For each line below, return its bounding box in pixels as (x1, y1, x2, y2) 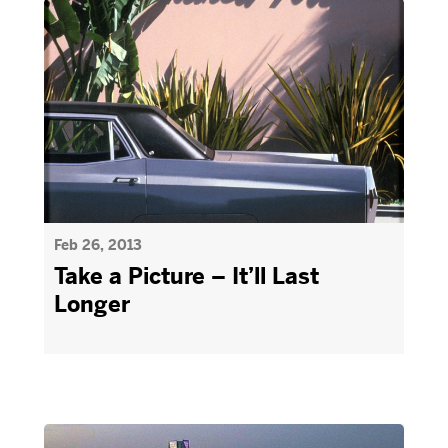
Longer (54, 291, 130, 318)
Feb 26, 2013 (54, 236, 142, 254)
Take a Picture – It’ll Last (54, 263, 319, 290)
